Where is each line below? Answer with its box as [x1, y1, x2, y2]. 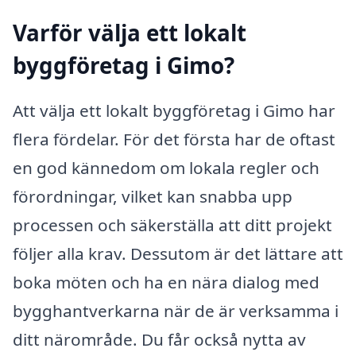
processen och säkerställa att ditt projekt [13, 214, 332, 237]
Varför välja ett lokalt [13, 17, 246, 48]
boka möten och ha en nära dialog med [13, 271, 319, 294]
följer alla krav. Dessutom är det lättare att [13, 242, 343, 265]
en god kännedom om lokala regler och [13, 157, 319, 180]
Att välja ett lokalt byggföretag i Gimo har [13, 99, 335, 122]
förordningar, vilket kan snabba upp [13, 185, 292, 208]
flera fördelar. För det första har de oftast [13, 128, 335, 151]
